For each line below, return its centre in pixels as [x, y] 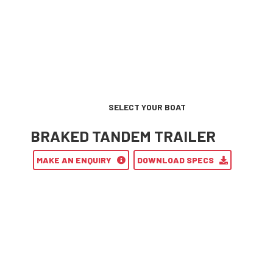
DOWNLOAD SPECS [178, 160]
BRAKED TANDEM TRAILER [123, 136]
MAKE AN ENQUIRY [77, 160]
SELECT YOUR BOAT [147, 107]
